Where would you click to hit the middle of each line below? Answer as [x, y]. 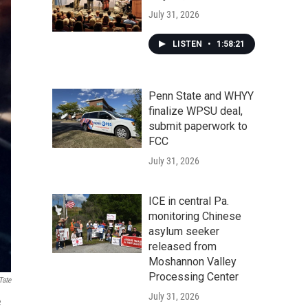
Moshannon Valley [192, 262]
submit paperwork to [198, 126]
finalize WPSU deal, [196, 111]
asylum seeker [184, 231]
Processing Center [194, 277]
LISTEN [188, 44]
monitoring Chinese [195, 216]
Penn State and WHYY [201, 96]
